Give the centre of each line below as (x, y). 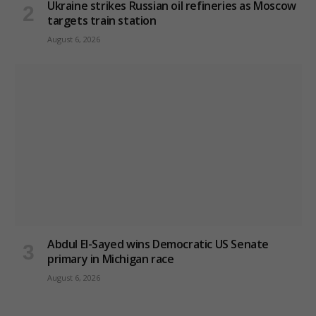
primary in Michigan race (111, 259)
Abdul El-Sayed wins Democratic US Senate (158, 244)
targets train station (102, 20)
